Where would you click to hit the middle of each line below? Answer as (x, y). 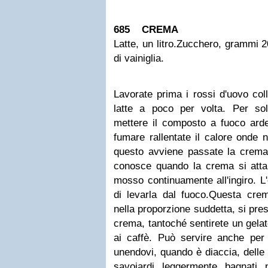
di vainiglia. (139, 58)
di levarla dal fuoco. (162, 195)
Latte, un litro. (145, 44)
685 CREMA (149, 30)
